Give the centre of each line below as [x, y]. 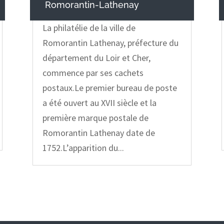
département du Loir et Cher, [96, 58]
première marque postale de [95, 118]
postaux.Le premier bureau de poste [109, 88]
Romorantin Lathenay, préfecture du [110, 43]
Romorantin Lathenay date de [98, 133]
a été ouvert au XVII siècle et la [99, 103]
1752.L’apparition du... [83, 148]
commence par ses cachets [93, 73]
